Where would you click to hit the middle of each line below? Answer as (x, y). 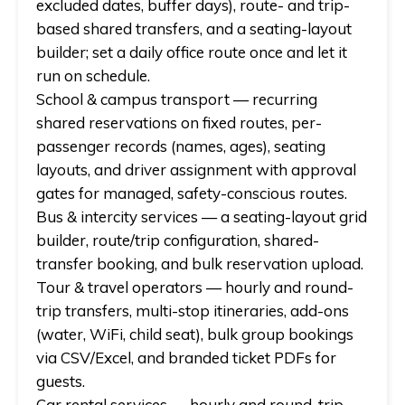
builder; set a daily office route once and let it (192, 52)
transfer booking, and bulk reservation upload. (200, 263)
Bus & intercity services (117, 216)
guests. (61, 381)
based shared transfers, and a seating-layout (194, 28)
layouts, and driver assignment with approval (196, 169)
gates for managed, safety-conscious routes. (192, 193)
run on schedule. (93, 75)
